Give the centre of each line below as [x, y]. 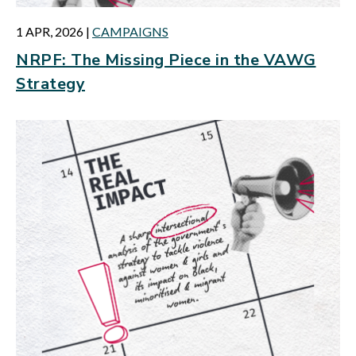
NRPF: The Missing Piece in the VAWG [166, 60]
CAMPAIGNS [130, 31]
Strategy [50, 84]
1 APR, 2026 [50, 31]
